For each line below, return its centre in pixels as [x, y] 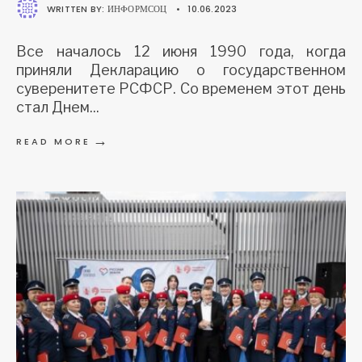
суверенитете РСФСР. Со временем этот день [181, 89]
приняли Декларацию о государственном [181, 70]
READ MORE [53, 142]
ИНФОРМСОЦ [137, 9]
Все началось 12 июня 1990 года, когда [181, 52]
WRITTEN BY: [77, 9]
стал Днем [53, 107]
